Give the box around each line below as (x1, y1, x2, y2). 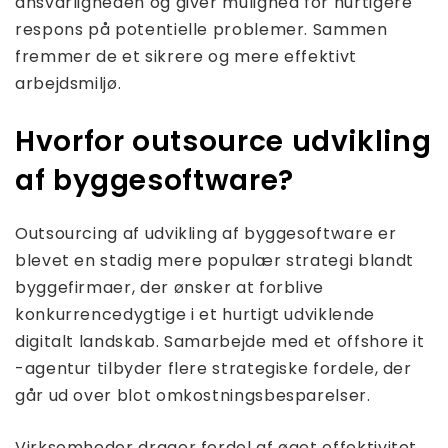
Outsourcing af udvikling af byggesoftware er (15, 222, 397, 246)
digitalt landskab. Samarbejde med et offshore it (15, 330, 425, 354)
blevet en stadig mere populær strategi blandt (15, 249, 414, 273)
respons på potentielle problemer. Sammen (15, 18, 388, 42)
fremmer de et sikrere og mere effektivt (15, 45, 357, 69)
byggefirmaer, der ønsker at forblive (15, 276, 325, 300)
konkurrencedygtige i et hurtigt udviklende (15, 303, 375, 327)
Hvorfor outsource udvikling (15, 122, 432, 162)
